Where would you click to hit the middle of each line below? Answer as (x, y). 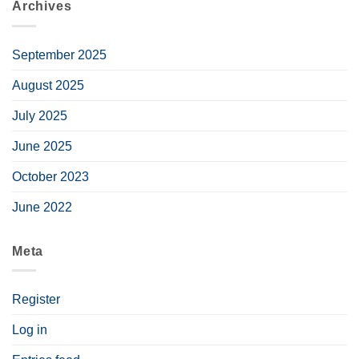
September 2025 (59, 54)
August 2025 (48, 85)
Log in (30, 330)
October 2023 (50, 176)
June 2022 (42, 207)
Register (36, 300)
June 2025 (42, 146)
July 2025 (40, 115)
